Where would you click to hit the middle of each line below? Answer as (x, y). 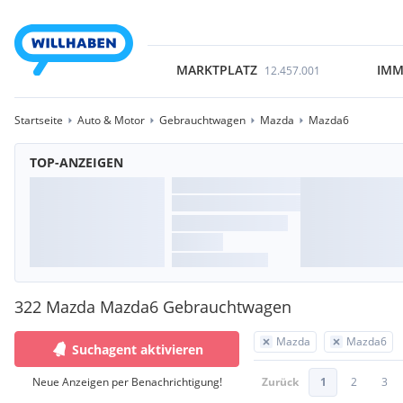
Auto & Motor (111, 120)
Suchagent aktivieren (138, 349)
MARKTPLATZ (216, 70)
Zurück (280, 382)
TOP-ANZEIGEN (76, 162)
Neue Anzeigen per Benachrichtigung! (127, 382)
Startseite (39, 120)
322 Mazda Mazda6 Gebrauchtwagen (153, 307)
